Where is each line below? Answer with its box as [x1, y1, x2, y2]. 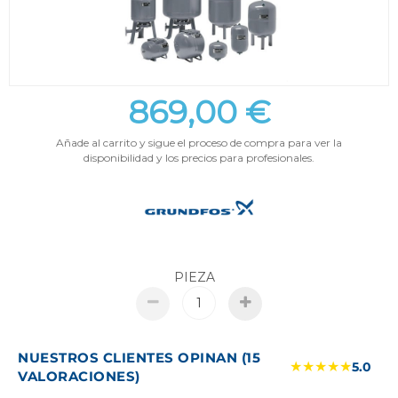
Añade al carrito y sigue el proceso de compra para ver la [56, 136, 342, 150]
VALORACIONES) [18, 368, 140, 386]
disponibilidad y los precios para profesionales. [84, 151, 314, 165]
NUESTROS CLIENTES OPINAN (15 [18, 349, 260, 367]
